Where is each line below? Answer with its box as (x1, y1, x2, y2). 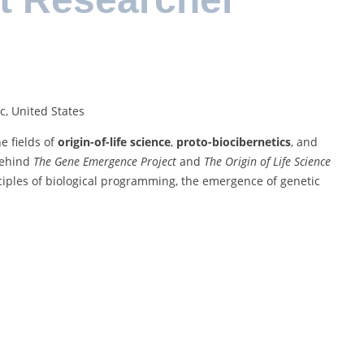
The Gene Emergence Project (33, 154, 176, 170)
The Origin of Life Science (204, 154, 331, 170)
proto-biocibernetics (176, 134, 291, 150)
